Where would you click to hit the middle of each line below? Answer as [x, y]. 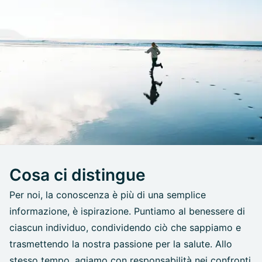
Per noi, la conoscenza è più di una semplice [108, 194]
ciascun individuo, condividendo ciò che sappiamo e [125, 227]
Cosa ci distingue [77, 175]
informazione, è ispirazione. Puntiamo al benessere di [127, 211]
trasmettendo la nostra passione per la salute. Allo [121, 244]
